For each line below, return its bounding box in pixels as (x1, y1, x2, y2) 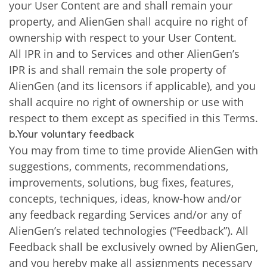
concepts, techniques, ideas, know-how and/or (9, 191, 241, 206)
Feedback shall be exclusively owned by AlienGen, (9, 240, 258, 254)
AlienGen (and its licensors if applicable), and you (9, 79, 256, 93)
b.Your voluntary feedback (9, 129, 134, 139)
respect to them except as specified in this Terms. (9, 111, 258, 125)
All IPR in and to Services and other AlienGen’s (9, 46, 240, 61)
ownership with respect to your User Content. (9, 30, 237, 45)
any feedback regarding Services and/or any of (9, 207, 241, 222)
